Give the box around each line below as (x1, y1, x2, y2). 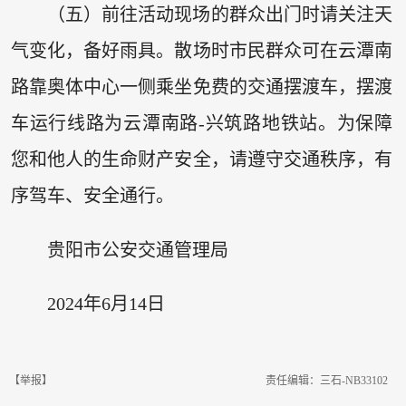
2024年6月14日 (46, 293, 165, 314)
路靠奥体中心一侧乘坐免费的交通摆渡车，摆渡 (10, 77, 393, 98)
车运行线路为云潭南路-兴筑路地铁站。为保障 (10, 113, 393, 134)
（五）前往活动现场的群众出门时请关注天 (46, 5, 393, 25)
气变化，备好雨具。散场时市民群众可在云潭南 (10, 41, 393, 62)
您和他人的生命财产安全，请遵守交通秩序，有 (10, 150, 393, 170)
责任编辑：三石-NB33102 (266, 374, 388, 388)
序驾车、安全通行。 (10, 186, 174, 207)
